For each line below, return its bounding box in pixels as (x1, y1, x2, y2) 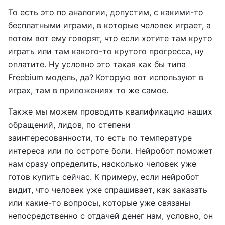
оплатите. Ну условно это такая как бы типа (8, 59, 186, 69)
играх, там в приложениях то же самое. (8, 85, 168, 95)
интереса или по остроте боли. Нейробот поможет (8, 146, 213, 156)
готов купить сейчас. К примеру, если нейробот (8, 172, 199, 182)
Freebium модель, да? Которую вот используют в (8, 72, 203, 82)
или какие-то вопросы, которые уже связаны (8, 198, 190, 208)
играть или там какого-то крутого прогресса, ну (8, 46, 204, 56)
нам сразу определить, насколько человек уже (8, 159, 196, 169)
